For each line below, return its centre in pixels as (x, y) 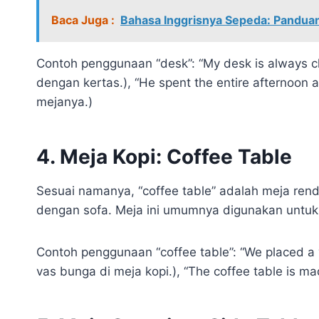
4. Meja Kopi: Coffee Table (164, 156)
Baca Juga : (83, 20)
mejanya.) (64, 101)
